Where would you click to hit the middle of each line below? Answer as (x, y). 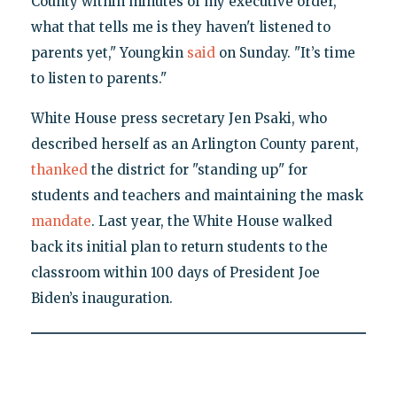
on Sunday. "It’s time (285, 53)
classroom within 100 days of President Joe (175, 273)
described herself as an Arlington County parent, (195, 144)
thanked (59, 170)
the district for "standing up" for (197, 170)
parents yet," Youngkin (109, 53)
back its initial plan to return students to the (179, 247)
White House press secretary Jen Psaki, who (179, 119)
